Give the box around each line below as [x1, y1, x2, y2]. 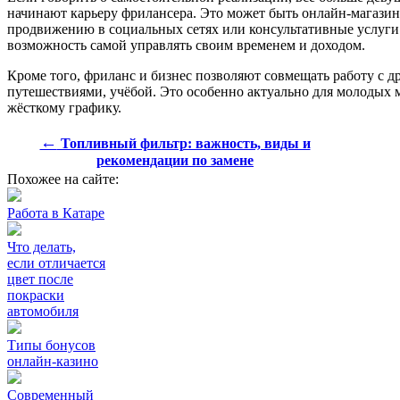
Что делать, [7, 238, 76, 254]
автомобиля [7, 303, 79, 319]
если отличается [7, 254, 105, 271]
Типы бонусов [7, 337, 96, 353]
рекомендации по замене [96, 152, 254, 168]
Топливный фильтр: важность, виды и [56, 135, 311, 151]
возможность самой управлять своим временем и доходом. [7, 37, 365, 53]
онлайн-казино [7, 353, 98, 369]
